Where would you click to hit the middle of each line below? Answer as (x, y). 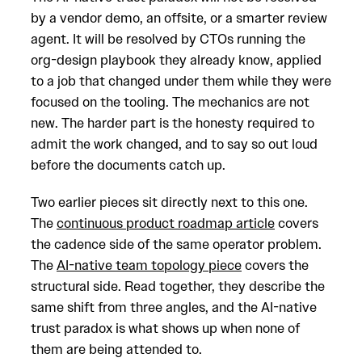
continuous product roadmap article (166, 223)
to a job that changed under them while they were (181, 81)
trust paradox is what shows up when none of (165, 328)
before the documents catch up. (128, 165)
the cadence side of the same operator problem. (176, 244)
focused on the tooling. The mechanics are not (170, 102)
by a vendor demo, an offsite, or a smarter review (179, 18)
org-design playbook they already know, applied (176, 60)
